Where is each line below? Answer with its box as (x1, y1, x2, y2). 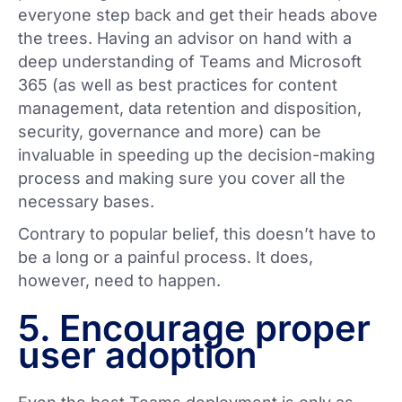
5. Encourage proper (18, 306, 371, 351)
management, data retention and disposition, (18, 99, 362, 118)
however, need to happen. (18, 271, 221, 291)
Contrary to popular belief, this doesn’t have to (18, 224, 376, 244)
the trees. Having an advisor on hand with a (18, 29, 352, 48)
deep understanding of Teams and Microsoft (18, 52, 362, 72)
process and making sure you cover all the (18, 169, 345, 188)
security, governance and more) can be (18, 122, 321, 142)
